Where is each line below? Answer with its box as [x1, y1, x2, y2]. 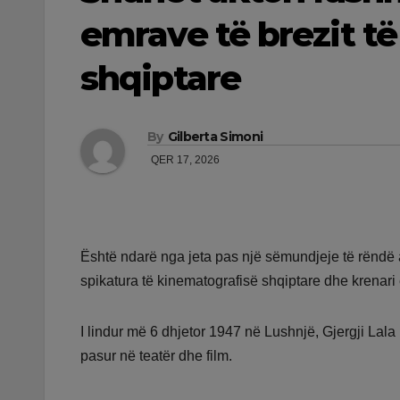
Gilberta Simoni [167, 129, 263, 146]
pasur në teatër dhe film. [80, 348, 232, 364]
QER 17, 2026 [151, 154, 220, 167]
